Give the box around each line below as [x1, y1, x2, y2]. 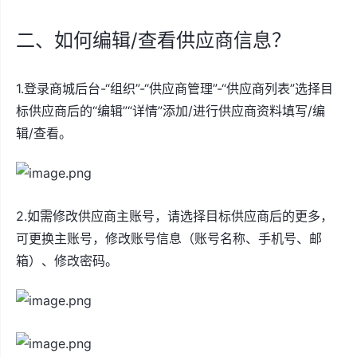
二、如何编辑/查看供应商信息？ [16, 29, 291, 52]
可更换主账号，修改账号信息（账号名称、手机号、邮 [16, 230, 322, 246]
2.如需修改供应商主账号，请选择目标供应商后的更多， [16, 208, 333, 224]
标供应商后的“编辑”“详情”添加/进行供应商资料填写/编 [16, 103, 325, 119]
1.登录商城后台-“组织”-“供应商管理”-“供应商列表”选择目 [16, 80, 333, 96]
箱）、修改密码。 [16, 253, 118, 269]
